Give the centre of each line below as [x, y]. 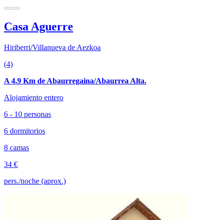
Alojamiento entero [34, 97]
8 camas [16, 147]
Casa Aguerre [39, 26]
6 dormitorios [25, 131]
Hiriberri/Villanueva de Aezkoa [52, 47]
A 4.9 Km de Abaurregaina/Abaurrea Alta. [75, 81]
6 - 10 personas [27, 114]
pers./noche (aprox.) [35, 181]
